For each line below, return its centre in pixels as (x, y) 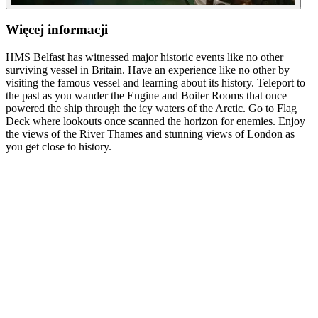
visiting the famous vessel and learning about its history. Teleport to (155, 82)
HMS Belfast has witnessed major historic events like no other (144, 57)
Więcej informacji (57, 30)
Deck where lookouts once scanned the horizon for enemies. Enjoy (155, 121)
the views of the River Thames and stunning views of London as (150, 133)
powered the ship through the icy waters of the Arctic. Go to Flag (151, 108)
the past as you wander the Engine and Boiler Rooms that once (146, 95)
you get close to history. (59, 146)
